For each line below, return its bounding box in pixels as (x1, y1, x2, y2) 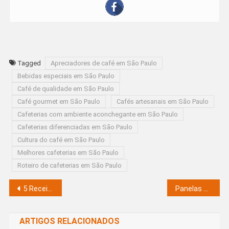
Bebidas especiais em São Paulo (17, 72, 114, 80)
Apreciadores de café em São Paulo (50, 59, 157, 67)
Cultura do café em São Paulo (17, 135, 105, 144)
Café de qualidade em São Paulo (17, 84, 114, 93)
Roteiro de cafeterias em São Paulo (17, 161, 122, 169)
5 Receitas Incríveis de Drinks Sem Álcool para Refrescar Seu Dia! (23, 184, 48, 193)
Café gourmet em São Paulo (17, 97, 100, 105)
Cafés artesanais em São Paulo (116, 97, 209, 105)
